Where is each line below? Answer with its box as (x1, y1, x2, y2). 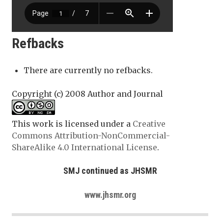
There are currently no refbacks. (24, 65, 153, 75)
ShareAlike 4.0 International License (12, 142, 157, 152)
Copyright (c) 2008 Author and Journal (12, 88, 163, 99)
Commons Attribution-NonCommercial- (12, 130, 170, 140)
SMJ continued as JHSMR (63, 165, 157, 176)
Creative (133, 118, 165, 129)
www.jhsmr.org (84, 189, 136, 200)
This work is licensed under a (12, 118, 133, 129)
